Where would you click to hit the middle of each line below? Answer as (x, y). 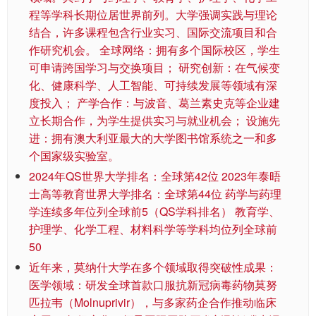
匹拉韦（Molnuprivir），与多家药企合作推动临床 (153, 303)
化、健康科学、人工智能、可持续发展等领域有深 (153, 85)
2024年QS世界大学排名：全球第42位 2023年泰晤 (155, 176)
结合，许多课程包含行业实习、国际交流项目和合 (153, 32)
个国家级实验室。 (74, 156)
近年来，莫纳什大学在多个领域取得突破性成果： (153, 267)
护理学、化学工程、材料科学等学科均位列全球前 (153, 229)
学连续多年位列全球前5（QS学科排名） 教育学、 (154, 212)
